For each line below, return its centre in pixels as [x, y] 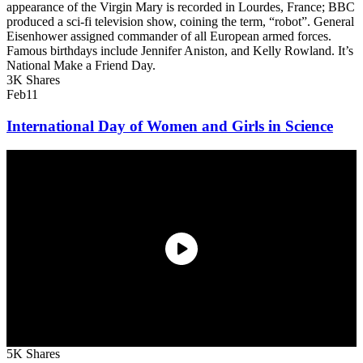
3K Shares [33, 79]
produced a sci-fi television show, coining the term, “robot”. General [180, 21]
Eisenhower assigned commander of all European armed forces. [169, 36]
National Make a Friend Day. [81, 65]
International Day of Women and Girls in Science [170, 126]
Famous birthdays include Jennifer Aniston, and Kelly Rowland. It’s [180, 50]
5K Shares [33, 354]
